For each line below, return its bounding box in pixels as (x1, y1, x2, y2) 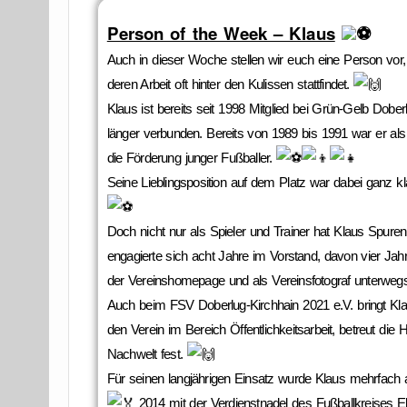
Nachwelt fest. (106, 345, 187, 362)
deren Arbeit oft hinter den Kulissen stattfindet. (106, 75, 354, 92)
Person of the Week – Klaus (106, 21, 335, 46)
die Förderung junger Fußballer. (106, 149, 277, 165)
